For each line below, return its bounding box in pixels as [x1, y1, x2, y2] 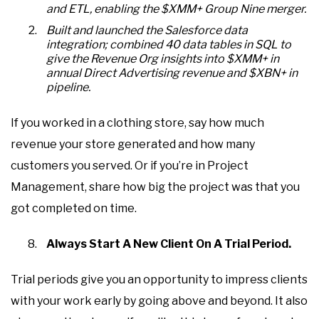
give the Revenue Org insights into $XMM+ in [46, 52, 279, 66]
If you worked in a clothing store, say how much [11, 116, 264, 130]
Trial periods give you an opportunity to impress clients [11, 273, 308, 286]
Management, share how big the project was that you [11, 180, 300, 194]
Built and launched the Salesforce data [46, 23, 248, 37]
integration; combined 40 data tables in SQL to [46, 38, 291, 51]
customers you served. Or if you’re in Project [11, 159, 249, 172]
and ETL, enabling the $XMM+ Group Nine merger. [46, 2, 306, 16]
